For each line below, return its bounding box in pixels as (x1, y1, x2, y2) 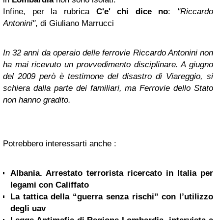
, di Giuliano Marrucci (35, 19, 114, 28)
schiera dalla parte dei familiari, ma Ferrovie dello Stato (3, 83, 213, 93)
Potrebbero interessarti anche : (3, 139, 116, 148)
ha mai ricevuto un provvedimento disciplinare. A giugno (3, 60, 213, 69)
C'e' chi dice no (96, 7, 168, 16)
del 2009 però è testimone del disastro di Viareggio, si (3, 72, 213, 81)
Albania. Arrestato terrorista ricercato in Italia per (10, 168, 213, 178)
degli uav (10, 204, 46, 213)
